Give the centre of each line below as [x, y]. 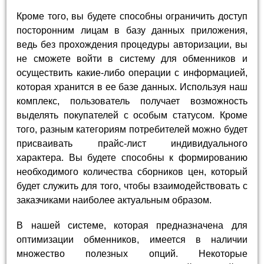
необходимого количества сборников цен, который [132, 171]
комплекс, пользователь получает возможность [132, 101]
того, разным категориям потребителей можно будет [132, 129]
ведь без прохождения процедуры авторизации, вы [132, 44]
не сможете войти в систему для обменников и [132, 58]
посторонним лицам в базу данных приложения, [132, 30]
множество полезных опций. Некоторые [132, 253]
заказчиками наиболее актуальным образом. [114, 200]
